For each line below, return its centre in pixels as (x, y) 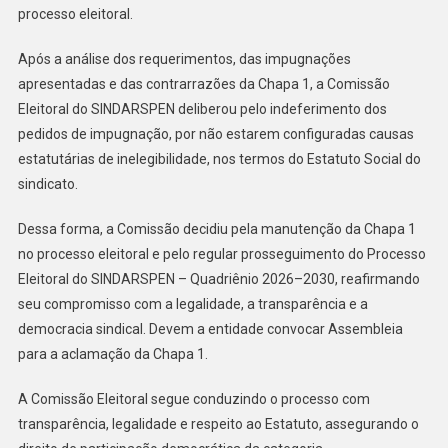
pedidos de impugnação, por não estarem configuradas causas (215, 134)
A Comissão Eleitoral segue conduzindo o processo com (193, 399)
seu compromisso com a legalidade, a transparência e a (192, 304)
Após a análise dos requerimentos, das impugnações (184, 59)
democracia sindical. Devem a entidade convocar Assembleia (210, 329)
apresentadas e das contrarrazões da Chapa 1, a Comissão (203, 84)
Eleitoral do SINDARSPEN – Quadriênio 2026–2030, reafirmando (218, 279)
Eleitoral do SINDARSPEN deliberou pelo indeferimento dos (202, 109)
